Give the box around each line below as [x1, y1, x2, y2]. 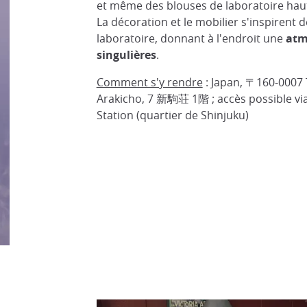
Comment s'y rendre [96, 75, 203, 90]
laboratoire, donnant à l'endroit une [96, 31, 286, 46]
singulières [96, 47, 156, 62]
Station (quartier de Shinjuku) [96, 108, 249, 123]
